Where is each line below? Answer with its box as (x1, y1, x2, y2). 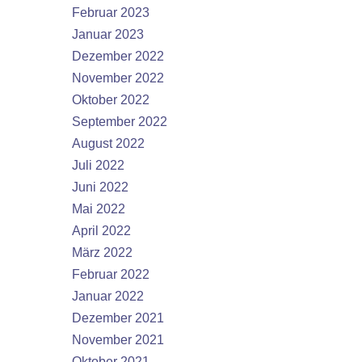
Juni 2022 (72, 180, 128, 194)
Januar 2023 (72, 27, 144, 41)
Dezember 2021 (72, 311, 164, 325)
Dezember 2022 (72, 49, 164, 63)
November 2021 (72, 333, 164, 347)
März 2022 (72, 246, 133, 259)
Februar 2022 (72, 267, 149, 281)
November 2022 (72, 71, 164, 85)
